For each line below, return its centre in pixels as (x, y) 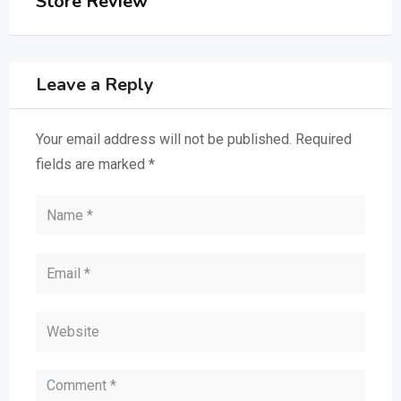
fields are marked (92, 165)
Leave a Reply (95, 85)
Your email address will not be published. (164, 140)
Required (324, 140)
